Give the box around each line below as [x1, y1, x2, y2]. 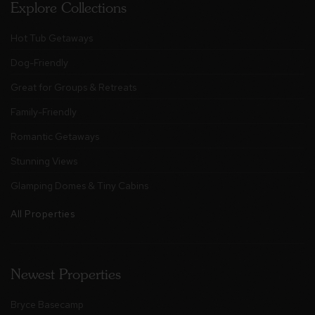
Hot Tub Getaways [11, 31, 93, 44]
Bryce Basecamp [11, 297, 84, 311]
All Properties [11, 207, 75, 220]
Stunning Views [11, 154, 77, 167]
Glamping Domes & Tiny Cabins [11, 179, 148, 192]
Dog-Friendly [11, 56, 68, 69]
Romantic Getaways [11, 129, 99, 143]
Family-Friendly [11, 105, 77, 118]
